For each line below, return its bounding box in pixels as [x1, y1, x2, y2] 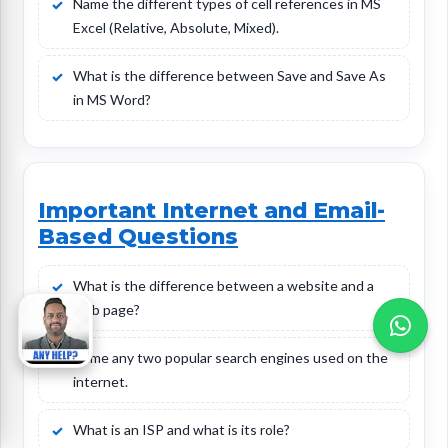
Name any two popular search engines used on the [73, 349, 388, 367]
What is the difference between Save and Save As [73, 67, 386, 85]
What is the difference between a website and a [73, 277, 374, 295]
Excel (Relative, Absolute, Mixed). [73, 19, 279, 37]
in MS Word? [73, 91, 151, 109]
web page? [73, 301, 140, 319]
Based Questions [38, 223, 238, 250]
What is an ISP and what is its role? [73, 421, 290, 439]
